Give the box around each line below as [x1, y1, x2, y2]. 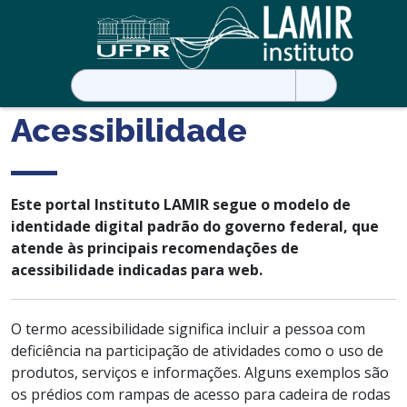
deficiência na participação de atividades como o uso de [11, 340, 383, 361]
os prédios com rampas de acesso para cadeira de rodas [11, 383, 391, 404]
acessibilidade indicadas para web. [11, 259, 263, 280]
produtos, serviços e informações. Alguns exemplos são [11, 362, 389, 382]
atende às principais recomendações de [11, 237, 299, 258]
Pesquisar [69, 68, 138, 89]
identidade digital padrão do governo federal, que [11, 215, 379, 236]
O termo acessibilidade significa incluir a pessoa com [11, 318, 365, 339]
